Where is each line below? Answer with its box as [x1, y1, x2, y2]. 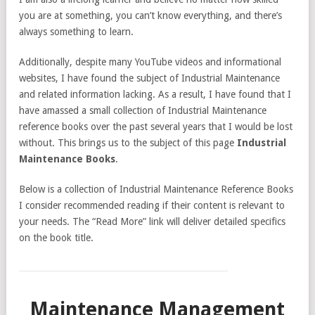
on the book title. [19, 232, 94, 243]
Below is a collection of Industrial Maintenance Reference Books [19, 184, 293, 195]
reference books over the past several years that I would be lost [19, 121, 292, 132]
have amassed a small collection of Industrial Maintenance [19, 105, 266, 116]
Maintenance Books [19, 153, 115, 165]
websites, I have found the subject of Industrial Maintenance [19, 72, 280, 84]
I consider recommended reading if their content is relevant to [19, 200, 285, 211]
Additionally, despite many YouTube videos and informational [19, 56, 281, 67]
